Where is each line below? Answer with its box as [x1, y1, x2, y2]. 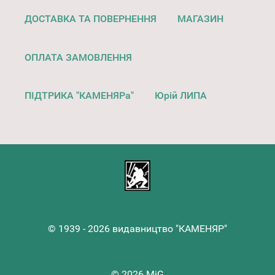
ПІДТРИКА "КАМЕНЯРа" [25, 90, 134, 102]
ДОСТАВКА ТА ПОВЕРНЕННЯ [25, 13, 157, 25]
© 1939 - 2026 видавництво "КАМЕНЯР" [48, 223, 227, 235]
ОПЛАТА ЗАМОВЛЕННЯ [25, 51, 132, 63]
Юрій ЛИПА [155, 90, 207, 102]
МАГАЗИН [177, 13, 223, 25]
